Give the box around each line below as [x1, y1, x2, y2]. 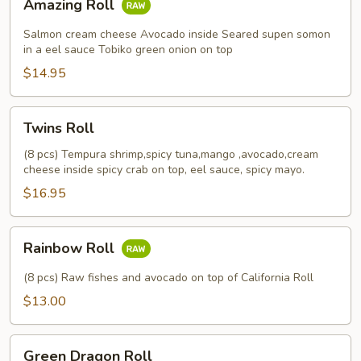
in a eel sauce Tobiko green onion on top [23, 42, 233, 57]
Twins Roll [23, 118, 94, 138]
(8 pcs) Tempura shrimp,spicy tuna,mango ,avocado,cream [23, 147, 318, 162]
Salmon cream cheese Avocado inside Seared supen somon [23, 27, 330, 42]
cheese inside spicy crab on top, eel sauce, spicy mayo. [23, 162, 305, 177]
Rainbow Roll [23, 239, 118, 259]
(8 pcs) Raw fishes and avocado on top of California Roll [23, 270, 313, 285]
